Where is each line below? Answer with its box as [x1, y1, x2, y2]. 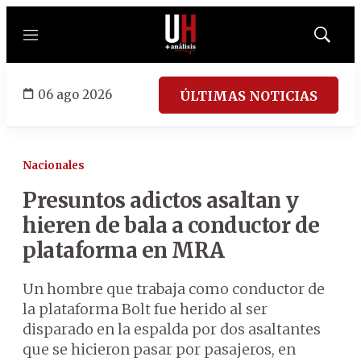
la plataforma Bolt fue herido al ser [23, 300, 268, 318]
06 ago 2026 [38, 86, 112, 102]
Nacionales [23, 159, 85, 172]
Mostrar [321, 33, 357, 46]
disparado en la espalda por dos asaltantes [23, 320, 321, 338]
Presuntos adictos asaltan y [23, 187, 299, 214]
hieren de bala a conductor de [23, 212, 320, 239]
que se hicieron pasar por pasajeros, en [23, 340, 296, 359]
